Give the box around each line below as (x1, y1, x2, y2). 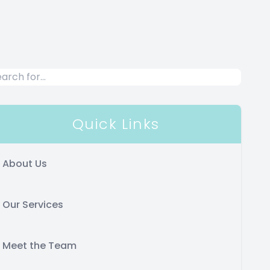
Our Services (2, 197, 63, 212)
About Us (2, 156, 47, 171)
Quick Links (72, 113, 160, 134)
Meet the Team (2, 238, 77, 253)
